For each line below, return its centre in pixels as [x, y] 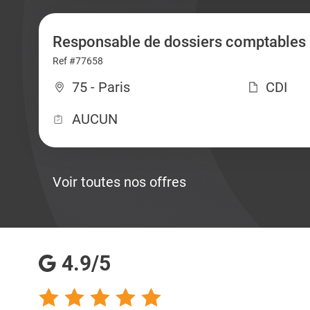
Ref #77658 [77, 61]
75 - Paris [101, 87]
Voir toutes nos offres [119, 182]
